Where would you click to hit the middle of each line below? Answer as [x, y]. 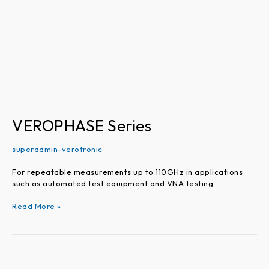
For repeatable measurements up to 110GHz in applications [127, 171]
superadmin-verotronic [57, 149]
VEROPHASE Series [82, 126]
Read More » [37, 206]
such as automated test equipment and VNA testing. [114, 183]
